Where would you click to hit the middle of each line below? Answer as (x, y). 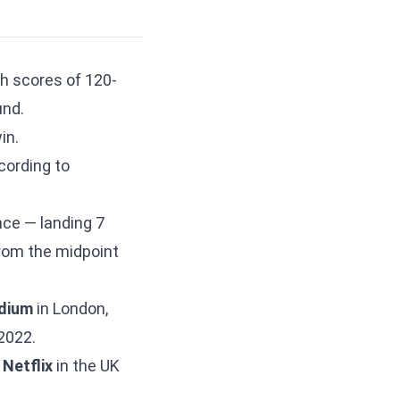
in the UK (86, 366)
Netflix (28, 366)
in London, (71, 308)
